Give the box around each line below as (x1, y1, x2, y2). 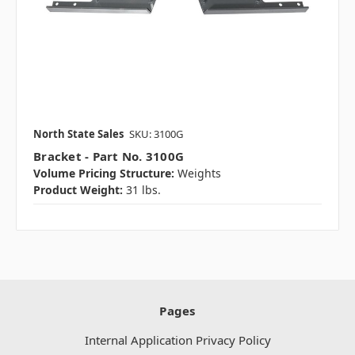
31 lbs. (126, 182, 161, 198)
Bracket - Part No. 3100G (33, 148, 184, 165)
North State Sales (33, 127, 124, 142)
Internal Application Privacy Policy (84, 332, 271, 349)
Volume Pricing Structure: (33, 166, 174, 181)
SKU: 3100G (129, 127, 183, 142)
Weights (177, 166, 221, 181)
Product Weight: (33, 182, 123, 198)
